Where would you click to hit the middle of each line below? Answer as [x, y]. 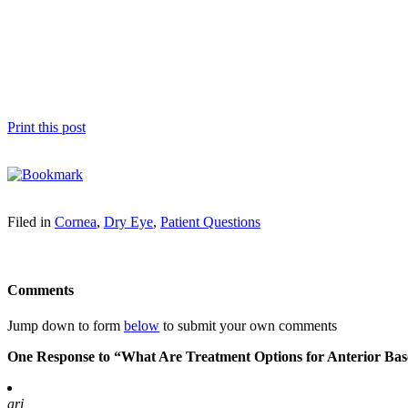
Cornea [76, 221]
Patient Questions [210, 221]
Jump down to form [66, 326]
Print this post [46, 127]
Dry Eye [128, 221]
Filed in [31, 221]
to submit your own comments [248, 326]
